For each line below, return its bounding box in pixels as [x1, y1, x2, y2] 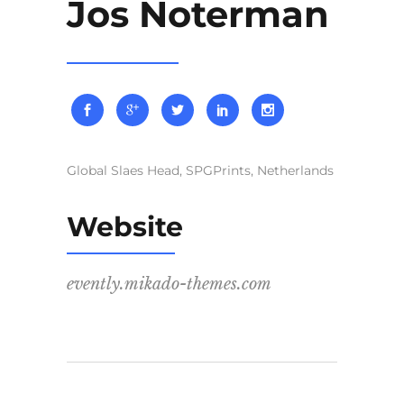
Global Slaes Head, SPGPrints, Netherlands [67, 162, 334, 179]
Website [67, 210, 183, 244]
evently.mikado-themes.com [67, 274, 271, 295]
